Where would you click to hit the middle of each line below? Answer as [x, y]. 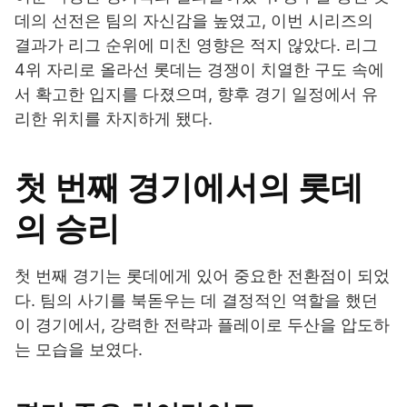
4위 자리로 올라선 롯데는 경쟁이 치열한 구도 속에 [199, 70]
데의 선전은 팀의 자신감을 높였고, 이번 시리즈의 [194, 21]
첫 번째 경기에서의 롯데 [189, 188]
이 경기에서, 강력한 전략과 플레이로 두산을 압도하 [202, 325]
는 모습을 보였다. [79, 350]
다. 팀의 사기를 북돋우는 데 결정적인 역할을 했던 [196, 301]
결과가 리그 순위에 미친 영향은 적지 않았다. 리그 [196, 45]
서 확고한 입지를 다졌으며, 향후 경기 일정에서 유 [196, 94]
